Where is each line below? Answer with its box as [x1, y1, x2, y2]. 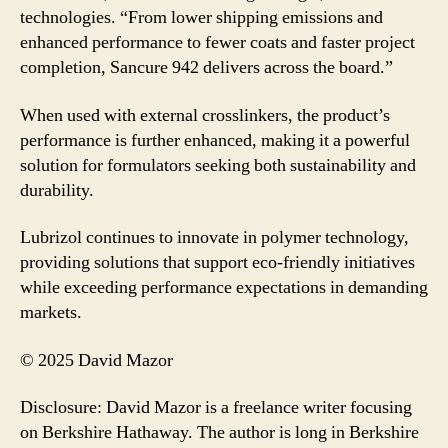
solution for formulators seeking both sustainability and [20, 153, 416, 177]
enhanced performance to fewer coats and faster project [20, 31, 415, 54]
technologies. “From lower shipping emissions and [20, 6, 383, 29]
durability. [20, 178, 94, 202]
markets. [20, 301, 82, 324]
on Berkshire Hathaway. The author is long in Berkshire [20, 421, 419, 444]
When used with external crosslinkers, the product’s [20, 103, 390, 127]
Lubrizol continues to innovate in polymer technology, [20, 226, 409, 249]
